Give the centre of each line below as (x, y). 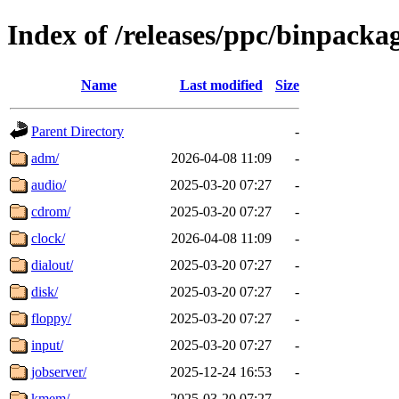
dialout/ (52, 265)
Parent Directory (77, 131)
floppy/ (51, 318)
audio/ (49, 184)
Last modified (221, 85)
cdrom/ (51, 211)
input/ (47, 345)
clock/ (48, 238)
